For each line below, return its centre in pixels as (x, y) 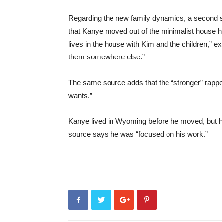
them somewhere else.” (107, 57)
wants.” (80, 95)
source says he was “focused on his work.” (138, 134)
